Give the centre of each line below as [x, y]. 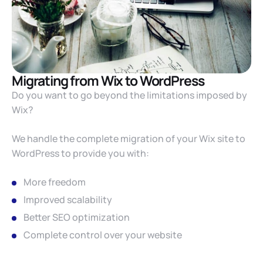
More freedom [55, 182]
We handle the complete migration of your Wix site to [129, 139]
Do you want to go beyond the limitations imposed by [129, 95]
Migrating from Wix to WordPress [108, 80]
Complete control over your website [103, 235]
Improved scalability [68, 200]
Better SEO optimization [77, 217]
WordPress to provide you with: [80, 153]
